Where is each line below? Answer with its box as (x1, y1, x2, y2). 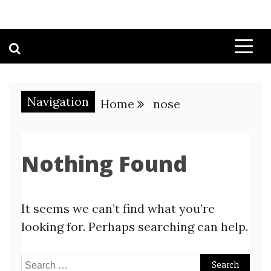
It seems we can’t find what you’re (21, 201, 215, 216)
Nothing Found (21, 149, 187, 178)
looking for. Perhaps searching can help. (21, 219, 248, 234)
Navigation (27, 94, 89, 109)
